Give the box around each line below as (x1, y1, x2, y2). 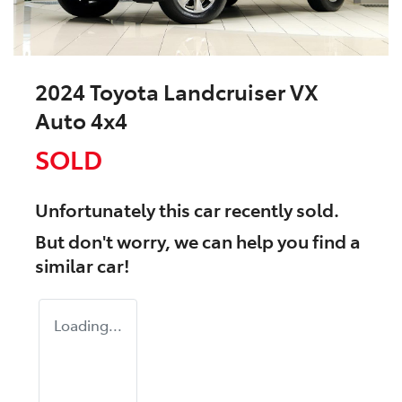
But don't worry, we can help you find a (35, 228, 361, 254)
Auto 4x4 (35, 105, 127, 135)
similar (35, 252, 97, 278)
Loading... (54, 315, 122, 336)
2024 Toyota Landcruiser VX (35, 76, 319, 107)
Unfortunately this (35, 197, 194, 223)
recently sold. (221, 197, 339, 223)
